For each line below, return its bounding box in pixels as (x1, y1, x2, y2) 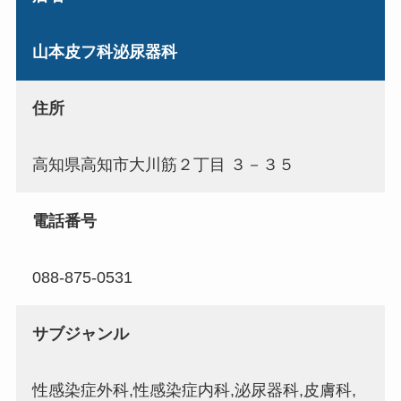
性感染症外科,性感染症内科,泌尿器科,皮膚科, (31, 380, 356, 399)
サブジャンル (31, 324, 129, 343)
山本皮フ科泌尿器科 (31, 42, 177, 61)
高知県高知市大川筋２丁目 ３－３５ (31, 156, 294, 175)
